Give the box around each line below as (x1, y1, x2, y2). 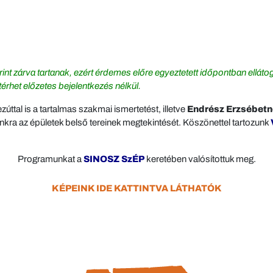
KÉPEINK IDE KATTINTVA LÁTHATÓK (51, 183, 222, 193)
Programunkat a (17, 154, 83, 164)
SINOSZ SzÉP (83, 154, 144, 164)
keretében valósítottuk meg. (144, 154, 256, 164)
